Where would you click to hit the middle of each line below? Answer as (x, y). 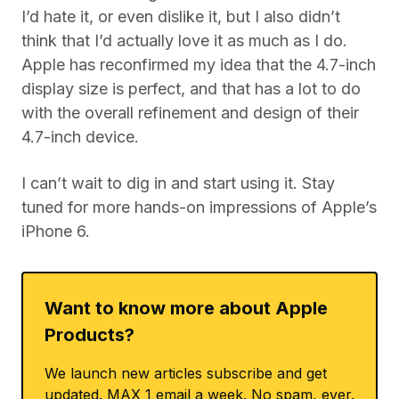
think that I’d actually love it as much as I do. (184, 41)
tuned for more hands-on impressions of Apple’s (199, 207)
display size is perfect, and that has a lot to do (191, 89)
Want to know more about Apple (186, 308)
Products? (90, 335)
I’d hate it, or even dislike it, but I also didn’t (181, 16)
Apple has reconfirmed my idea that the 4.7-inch (199, 65)
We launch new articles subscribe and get (186, 373)
